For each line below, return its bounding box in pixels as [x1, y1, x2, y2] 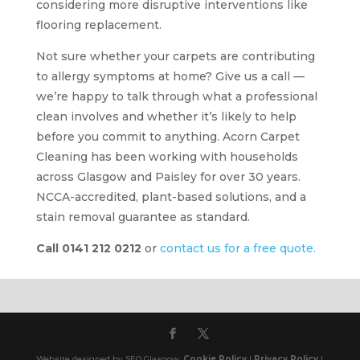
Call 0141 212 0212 [35, 240, 141, 256]
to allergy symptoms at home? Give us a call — [35, 68, 305, 84]
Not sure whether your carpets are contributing [35, 48, 315, 63]
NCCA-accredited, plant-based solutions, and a [35, 189, 306, 204]
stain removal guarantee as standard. [35, 209, 250, 224]
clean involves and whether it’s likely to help [35, 108, 297, 124]
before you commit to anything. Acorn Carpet [35, 129, 300, 144]
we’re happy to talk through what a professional [35, 88, 317, 104]
